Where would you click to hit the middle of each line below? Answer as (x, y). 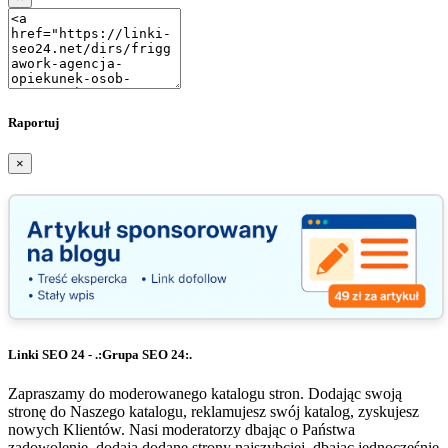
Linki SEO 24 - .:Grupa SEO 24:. (100, 354)
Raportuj (33, 122)
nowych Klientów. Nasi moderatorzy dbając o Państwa (181, 429)
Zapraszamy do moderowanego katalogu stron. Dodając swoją (205, 393)
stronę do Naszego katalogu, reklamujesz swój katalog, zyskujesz (213, 411)
